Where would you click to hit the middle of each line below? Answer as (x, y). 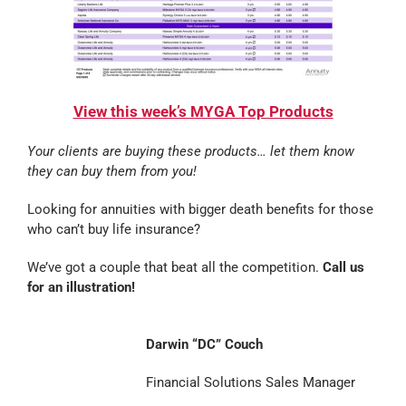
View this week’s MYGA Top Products (203, 112)
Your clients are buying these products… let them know (190, 152)
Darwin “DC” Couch (204, 345)
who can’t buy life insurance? (113, 230)
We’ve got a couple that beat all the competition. (173, 268)
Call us (341, 268)
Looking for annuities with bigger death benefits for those (200, 210)
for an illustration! (81, 288)
